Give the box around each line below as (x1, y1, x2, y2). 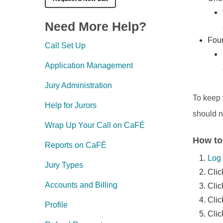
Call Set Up (45, 41, 86, 50)
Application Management (45, 61, 133, 70)
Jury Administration (45, 81, 112, 90)
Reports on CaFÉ (45, 141, 107, 149)
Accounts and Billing (45, 181, 118, 189)
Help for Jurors (45, 101, 97, 110)
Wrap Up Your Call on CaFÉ (45, 121, 145, 129)
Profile (45, 201, 68, 209)
